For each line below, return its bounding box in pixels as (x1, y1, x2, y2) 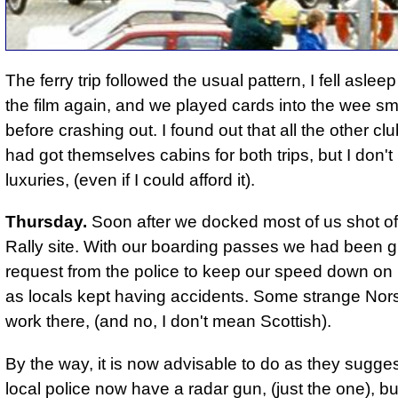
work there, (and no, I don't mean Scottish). (5, 312, 331, 331)
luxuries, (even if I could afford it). (5, 171, 255, 190)
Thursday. (5, 212, 87, 232)
